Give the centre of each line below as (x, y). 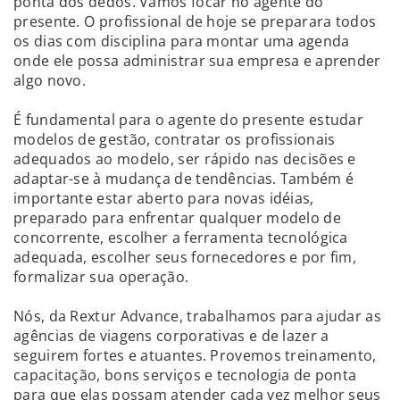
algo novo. (50, 80)
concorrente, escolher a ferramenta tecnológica (181, 237)
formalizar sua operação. (101, 276)
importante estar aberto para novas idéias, (164, 198)
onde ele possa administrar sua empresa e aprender (197, 60)
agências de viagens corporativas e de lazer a (171, 335)
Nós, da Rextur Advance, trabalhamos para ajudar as (197, 316)
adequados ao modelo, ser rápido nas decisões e (185, 158)
